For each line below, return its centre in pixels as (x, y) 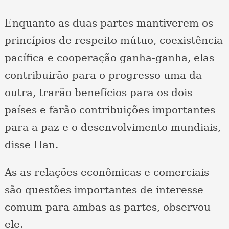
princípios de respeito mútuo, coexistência (113, 41)
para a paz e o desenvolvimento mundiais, (112, 128)
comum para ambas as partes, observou (107, 207)
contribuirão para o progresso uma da (103, 75)
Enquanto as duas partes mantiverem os (109, 23)
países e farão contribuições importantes (110, 110)
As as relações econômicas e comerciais (107, 173)
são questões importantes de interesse (104, 190)
